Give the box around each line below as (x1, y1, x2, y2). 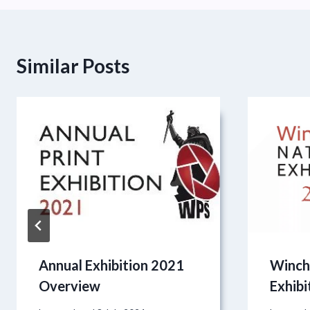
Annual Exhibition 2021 (39, 256, 184, 273)
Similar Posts (17, 53, 129, 77)
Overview (39, 277, 100, 294)
